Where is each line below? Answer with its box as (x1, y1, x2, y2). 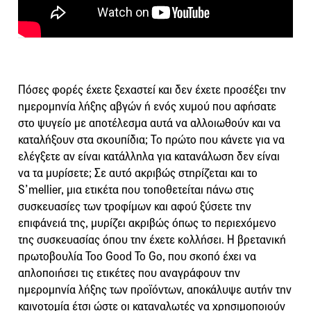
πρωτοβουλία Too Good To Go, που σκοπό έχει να (18, 249, 256, 264)
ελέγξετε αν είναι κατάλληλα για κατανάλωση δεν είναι (18, 149, 280, 164)
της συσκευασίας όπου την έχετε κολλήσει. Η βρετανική (18, 232, 286, 247)
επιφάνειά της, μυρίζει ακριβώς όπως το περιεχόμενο (18, 215, 276, 230)
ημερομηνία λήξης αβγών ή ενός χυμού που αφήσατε (18, 99, 276, 114)
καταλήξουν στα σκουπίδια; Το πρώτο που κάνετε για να (18, 132, 285, 147)
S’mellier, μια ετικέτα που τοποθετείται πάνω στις (18, 182, 254, 197)
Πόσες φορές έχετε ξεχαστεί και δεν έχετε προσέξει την (18, 82, 286, 97)
